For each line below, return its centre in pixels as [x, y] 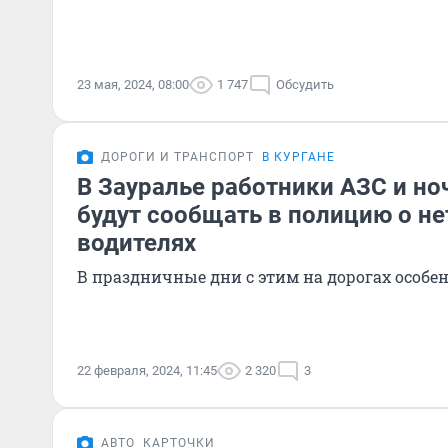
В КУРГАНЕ [298, 157]
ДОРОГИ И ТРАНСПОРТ [177, 157]
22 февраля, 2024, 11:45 [147, 370]
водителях [136, 243]
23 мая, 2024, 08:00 [133, 84]
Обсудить [305, 84]
